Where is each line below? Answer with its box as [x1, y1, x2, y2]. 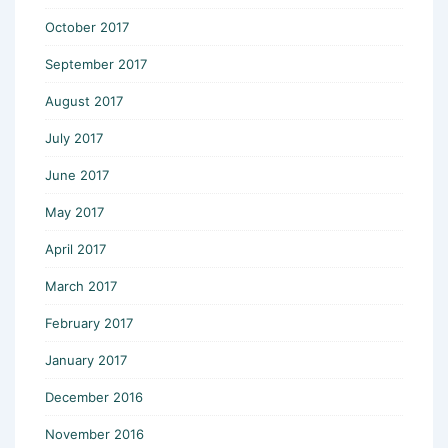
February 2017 [45, 314, 133, 331]
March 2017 [45, 277, 117, 294]
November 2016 [45, 425, 144, 442]
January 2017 [45, 351, 127, 368]
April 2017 [45, 240, 106, 257]
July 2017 [45, 129, 103, 146]
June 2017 [45, 166, 109, 183]
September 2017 [45, 55, 147, 72]
